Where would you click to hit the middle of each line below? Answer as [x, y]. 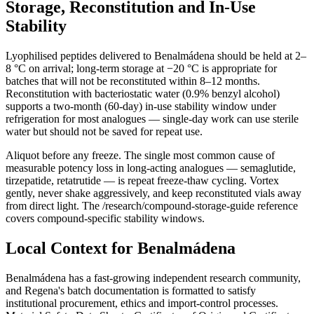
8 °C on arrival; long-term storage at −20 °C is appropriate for [141, 69]
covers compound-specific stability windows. [105, 219]
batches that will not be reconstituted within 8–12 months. [133, 81]
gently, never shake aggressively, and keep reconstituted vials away [153, 193]
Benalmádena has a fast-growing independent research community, [153, 278]
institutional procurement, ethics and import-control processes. [142, 303]
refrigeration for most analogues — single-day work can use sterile [152, 119]
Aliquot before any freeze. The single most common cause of [140, 156]
